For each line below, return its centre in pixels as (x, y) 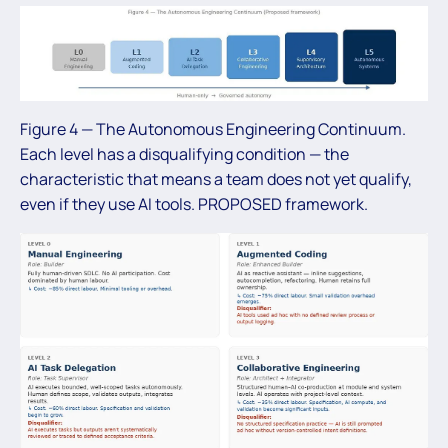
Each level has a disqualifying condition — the (184, 154)
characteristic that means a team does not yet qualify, (216, 179)
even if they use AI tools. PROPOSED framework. (194, 204)
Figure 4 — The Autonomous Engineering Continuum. (213, 129)
